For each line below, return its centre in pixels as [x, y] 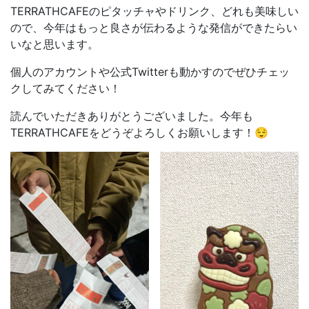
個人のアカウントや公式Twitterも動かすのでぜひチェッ [150, 72]
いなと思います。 [54, 44]
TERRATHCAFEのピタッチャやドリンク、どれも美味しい [154, 11]
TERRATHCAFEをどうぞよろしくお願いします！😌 [139, 132]
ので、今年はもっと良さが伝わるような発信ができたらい [154, 28]
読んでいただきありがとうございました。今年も [132, 116]
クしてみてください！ [66, 88]
